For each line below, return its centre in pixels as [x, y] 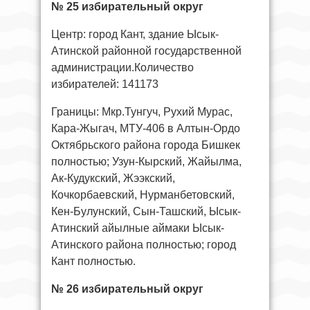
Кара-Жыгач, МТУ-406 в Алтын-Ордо [146, 128]
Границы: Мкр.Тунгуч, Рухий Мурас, [142, 111]
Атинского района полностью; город [144, 244]
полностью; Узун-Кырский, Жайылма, [146, 161]
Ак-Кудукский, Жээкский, [113, 178]
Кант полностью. [93, 261]
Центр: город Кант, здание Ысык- [135, 34]
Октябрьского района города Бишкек [146, 145]
